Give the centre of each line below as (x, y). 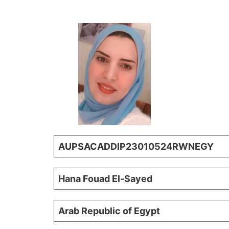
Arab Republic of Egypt (109, 211)
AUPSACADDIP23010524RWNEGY (136, 147)
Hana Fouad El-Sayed (105, 179)
